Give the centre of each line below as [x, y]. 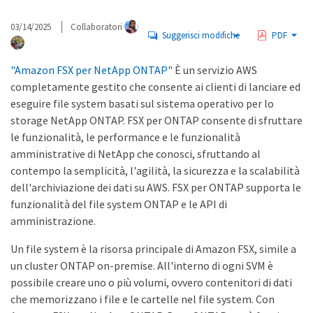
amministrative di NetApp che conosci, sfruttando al [136, 154]
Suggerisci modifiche [201, 35]
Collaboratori [97, 27]
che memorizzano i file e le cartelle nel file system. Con [143, 299]
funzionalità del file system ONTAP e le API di [119, 204]
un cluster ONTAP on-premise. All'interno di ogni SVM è [142, 265]
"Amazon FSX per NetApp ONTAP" [92, 70]
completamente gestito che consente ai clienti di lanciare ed [155, 87]
